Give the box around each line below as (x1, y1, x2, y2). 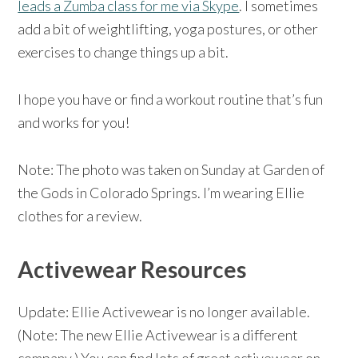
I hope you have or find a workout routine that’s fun (18, 89, 324, 108)
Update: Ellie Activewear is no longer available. (18, 302, 311, 320)
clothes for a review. (18, 206, 143, 225)
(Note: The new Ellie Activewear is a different (18, 325, 299, 344)
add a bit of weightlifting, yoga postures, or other (18, 19, 319, 38)
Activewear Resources (18, 255, 247, 283)
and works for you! (18, 113, 130, 131)
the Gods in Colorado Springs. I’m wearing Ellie (18, 183, 305, 201)
